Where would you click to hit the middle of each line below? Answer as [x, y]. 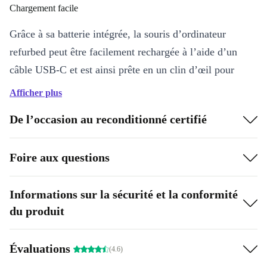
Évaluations [41, 248]
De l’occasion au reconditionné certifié [108, 119]
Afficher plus [36, 93]
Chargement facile [44, 8]
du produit [37, 211]
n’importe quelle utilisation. [70, 88]
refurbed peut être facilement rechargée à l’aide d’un [123, 52]
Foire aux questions [60, 157]
